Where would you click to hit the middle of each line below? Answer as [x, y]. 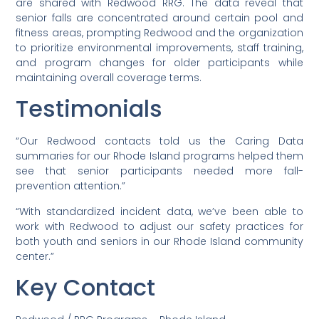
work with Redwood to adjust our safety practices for [159, 226]
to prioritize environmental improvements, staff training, [159, 47]
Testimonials [89, 109]
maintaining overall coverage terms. [109, 77]
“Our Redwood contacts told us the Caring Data [159, 141]
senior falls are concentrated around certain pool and [159, 17]
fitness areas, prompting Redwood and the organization [159, 32]
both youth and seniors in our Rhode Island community [159, 241]
